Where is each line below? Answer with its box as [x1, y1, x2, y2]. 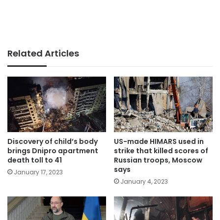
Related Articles [7, 47, 79, 59]
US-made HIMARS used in [114, 137, 204, 147]
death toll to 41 [7, 155, 62, 165]
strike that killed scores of [114, 146, 208, 156]
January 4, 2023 [120, 177, 168, 186]
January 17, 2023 [14, 168, 63, 177]
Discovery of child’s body [7, 137, 98, 147]
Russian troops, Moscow [114, 155, 202, 165]
